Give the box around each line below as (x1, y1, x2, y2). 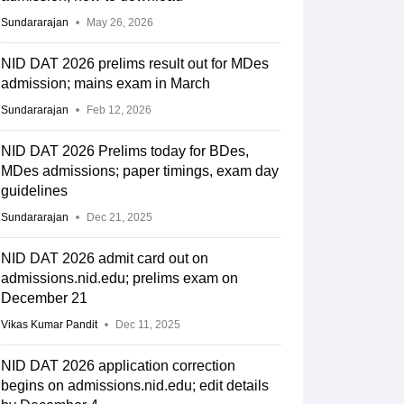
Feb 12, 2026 (86, 104, 151, 117)
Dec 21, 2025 (86, 211, 152, 225)
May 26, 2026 (86, 16, 153, 30)
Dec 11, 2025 (115, 318, 180, 332)
